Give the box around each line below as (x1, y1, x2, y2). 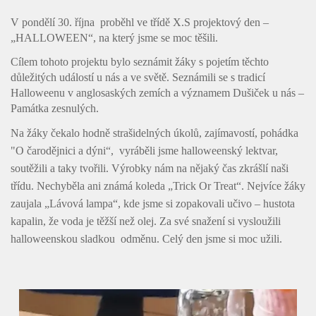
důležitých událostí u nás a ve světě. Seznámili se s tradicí (11, 71, 265, 83)
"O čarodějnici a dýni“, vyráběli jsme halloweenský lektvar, (11, 144, 278, 157)
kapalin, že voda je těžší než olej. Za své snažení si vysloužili (11, 214, 281, 227)
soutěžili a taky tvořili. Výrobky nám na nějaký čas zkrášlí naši (11, 162, 288, 174)
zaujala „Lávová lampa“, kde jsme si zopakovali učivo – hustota (11, 197, 295, 209)
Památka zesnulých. (11, 102, 99, 114)
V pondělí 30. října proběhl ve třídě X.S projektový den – (11, 16, 269, 28)
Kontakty (45, 12, 96, 27)
